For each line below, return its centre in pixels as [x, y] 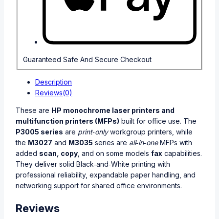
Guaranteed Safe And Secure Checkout [87, 59]
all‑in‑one [143, 143]
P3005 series [39, 132]
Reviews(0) [54, 93]
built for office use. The [158, 121]
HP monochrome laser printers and [113, 110]
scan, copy [58, 153]
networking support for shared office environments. [99, 186]
